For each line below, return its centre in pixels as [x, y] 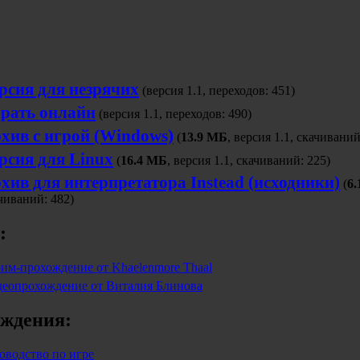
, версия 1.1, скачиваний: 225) [249, 161]
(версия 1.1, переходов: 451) [217, 91]
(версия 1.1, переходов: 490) [174, 114]
